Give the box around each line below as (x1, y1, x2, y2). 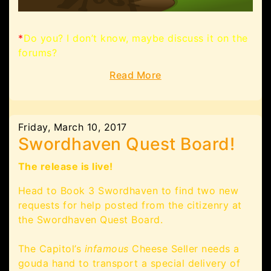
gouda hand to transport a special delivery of (18, 257, 241, 270)
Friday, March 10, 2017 (18, 121, 127, 134)
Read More (109, 69, 162, 82)
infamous (85, 243, 129, 255)
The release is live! (18, 160, 113, 173)
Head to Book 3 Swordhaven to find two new (18, 184, 239, 197)
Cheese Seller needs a (129, 243, 240, 255)
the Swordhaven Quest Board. (18, 214, 163, 226)
